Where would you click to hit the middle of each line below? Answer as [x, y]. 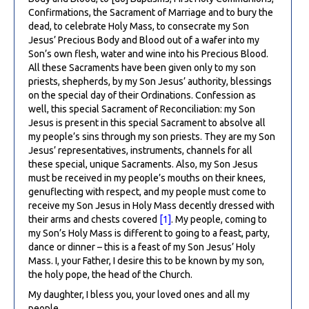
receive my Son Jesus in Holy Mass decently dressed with [151, 205]
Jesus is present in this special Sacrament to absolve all [147, 122]
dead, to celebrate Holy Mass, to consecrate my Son [139, 26]
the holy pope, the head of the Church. [110, 274]
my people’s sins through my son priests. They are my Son [152, 136]
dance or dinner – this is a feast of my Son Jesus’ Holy [142, 247]
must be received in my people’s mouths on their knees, [147, 178]
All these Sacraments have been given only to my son [142, 67]
